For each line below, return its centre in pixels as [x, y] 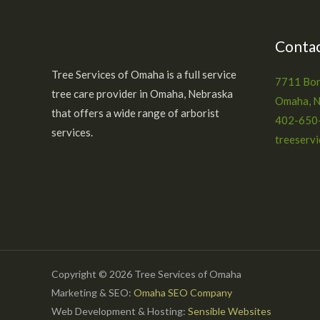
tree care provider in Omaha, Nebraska [142, 93]
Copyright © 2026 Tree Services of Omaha [146, 274]
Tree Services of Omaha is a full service [144, 74]
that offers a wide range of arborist [135, 112]
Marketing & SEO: [92, 292]
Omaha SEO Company [183, 292]
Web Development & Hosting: [120, 311]
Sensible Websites [230, 311]
